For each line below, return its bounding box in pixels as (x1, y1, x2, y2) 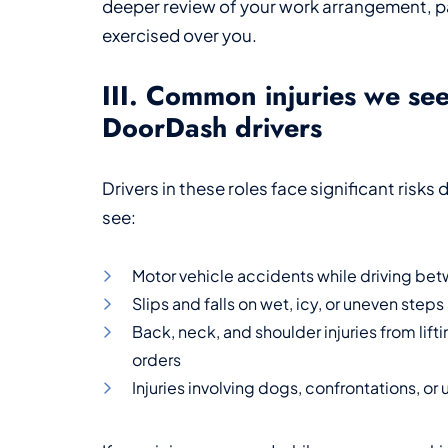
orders (132, 348, 181, 370)
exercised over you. (102, 23, 257, 46)
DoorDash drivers (102, 107, 322, 147)
